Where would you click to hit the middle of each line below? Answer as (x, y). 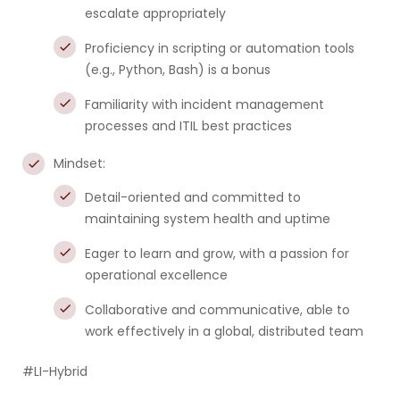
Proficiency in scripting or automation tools (220, 48)
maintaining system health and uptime (208, 219)
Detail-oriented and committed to (193, 197)
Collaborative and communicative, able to (217, 310)
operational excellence (156, 275)
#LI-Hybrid (55, 371)
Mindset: (79, 163)
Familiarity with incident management (204, 104)
